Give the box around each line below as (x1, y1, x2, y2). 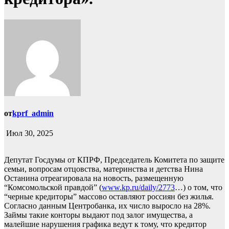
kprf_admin (12, 109, 54, 118)
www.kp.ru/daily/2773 (102, 183, 175, 192)
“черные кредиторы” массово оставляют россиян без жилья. (4, 192, 214, 201)
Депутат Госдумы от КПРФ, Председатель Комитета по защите (4, 155, 224, 165)
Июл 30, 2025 (4, 129, 53, 138)
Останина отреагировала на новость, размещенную (4, 174, 184, 183)
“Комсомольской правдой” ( (4, 183, 102, 192)
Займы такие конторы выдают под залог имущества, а (4, 211, 193, 220)
